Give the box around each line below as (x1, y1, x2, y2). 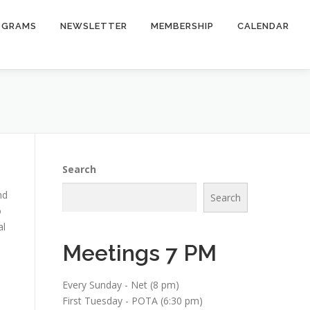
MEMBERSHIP (151, 21, 214, 31)
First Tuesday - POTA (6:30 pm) (62, 294, 203, 307)
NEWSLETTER (60, 21, 127, 31)
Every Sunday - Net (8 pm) (62, 278, 179, 291)
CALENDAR (237, 21, 289, 31)
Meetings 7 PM (62, 240, 217, 266)
